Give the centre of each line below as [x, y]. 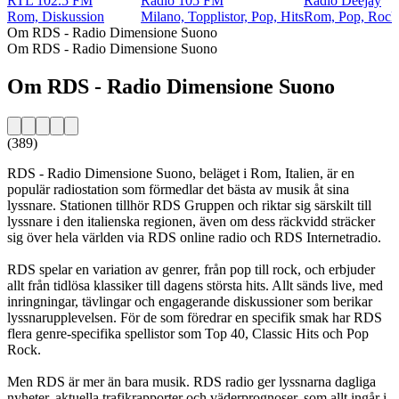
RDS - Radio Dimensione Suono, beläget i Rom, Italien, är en [181, 173]
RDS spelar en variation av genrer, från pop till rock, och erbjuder [191, 269]
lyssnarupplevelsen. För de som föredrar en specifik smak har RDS [195, 317]
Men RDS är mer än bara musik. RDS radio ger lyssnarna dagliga [191, 381]
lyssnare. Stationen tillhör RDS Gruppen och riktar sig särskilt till [189, 205]
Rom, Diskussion [56, 16]
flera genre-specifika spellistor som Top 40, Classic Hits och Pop [188, 333]
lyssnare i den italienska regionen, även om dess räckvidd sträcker [191, 221]
